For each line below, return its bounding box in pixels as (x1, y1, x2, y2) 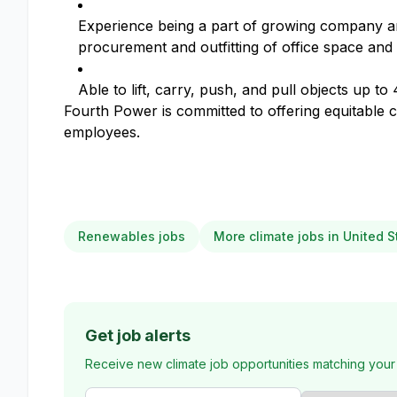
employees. (64, 123, 140, 142)
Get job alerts (85, 326, 191, 346)
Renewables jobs (78, 229, 185, 245)
